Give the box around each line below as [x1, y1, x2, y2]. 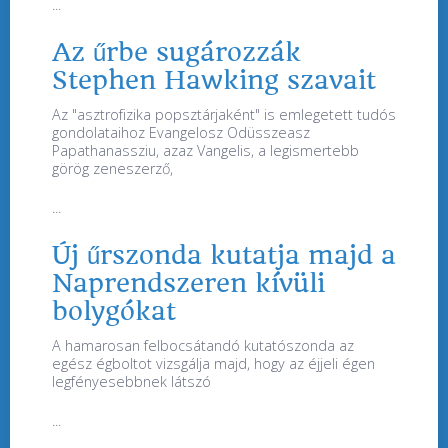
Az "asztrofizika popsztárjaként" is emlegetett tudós [52, 104, 396, 124]
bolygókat [52, 295, 176, 326]
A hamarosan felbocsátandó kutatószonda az [52, 335, 354, 355]
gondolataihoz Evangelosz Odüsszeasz [52, 122, 310, 142]
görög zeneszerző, [52, 158, 173, 178]
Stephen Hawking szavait [52, 64, 376, 95]
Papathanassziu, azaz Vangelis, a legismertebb [52, 140, 359, 160]
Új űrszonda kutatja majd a [52, 239, 396, 270]
